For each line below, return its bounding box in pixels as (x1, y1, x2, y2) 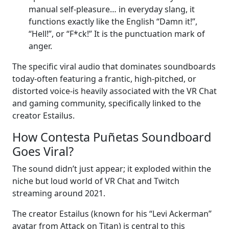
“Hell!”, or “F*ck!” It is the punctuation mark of (29, 28, 205, 39)
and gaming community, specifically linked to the (12, 97, 201, 109)
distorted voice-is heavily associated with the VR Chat (12, 85, 217, 97)
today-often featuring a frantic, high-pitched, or (12, 73, 196, 84)
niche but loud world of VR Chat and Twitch (12, 175, 179, 187)
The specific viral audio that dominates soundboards (12, 60, 216, 72)
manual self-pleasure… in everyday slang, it (29, 3, 195, 15)
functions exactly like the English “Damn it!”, (29, 15, 197, 27)
